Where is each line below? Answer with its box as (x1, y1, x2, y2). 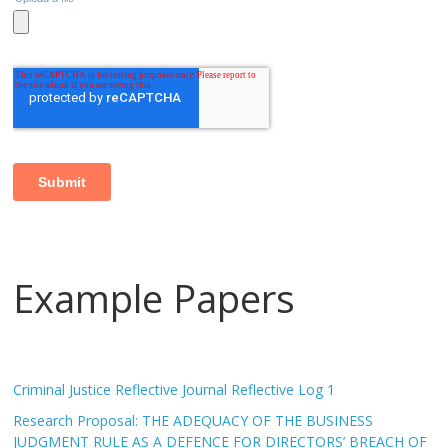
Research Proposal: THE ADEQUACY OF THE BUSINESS (13, 410, 374, 430)
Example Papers (13, 271, 296, 324)
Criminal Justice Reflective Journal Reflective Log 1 (13, 379, 336, 399)
